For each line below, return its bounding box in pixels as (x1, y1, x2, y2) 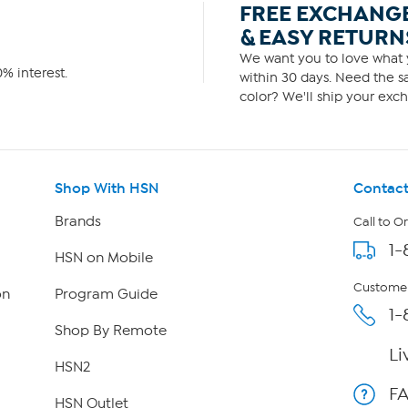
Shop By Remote (54, 322, 167, 340)
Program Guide (54, 286, 158, 303)
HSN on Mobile (54, 250, 153, 267)
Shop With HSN (54, 179, 159, 198)
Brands (54, 213, 101, 230)
